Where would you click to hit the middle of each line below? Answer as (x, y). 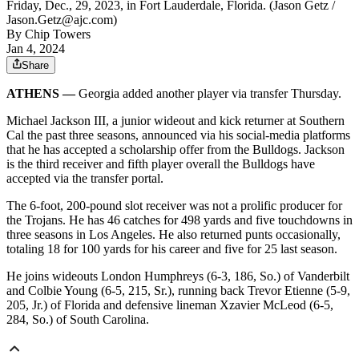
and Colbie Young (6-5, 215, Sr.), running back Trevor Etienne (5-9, (178, 291)
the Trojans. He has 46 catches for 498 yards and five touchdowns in (179, 220)
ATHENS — (41, 94)
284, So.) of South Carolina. (78, 320)
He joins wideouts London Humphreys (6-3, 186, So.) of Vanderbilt (178, 276)
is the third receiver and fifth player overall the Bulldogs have (161, 164)
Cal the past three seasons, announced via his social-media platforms (178, 135)
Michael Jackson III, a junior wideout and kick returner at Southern (175, 121)
